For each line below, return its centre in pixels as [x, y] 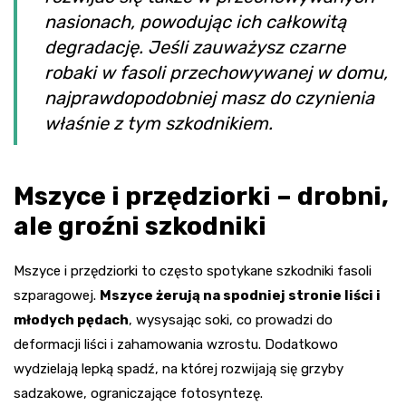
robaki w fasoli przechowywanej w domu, [216, 73]
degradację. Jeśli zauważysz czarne [195, 48]
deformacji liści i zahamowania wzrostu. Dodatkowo [176, 345]
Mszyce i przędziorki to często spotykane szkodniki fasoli [193, 271]
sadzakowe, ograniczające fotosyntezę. [138, 394]
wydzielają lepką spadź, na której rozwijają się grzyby [179, 369]
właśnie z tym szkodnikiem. [159, 124]
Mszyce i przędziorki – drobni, [201, 197]
